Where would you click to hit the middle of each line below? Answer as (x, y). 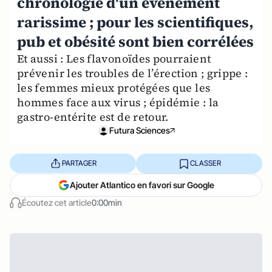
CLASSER (205, 163)
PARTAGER (79, 163)
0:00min (107, 202)
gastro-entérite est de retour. (93, 117)
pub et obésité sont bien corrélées (135, 41)
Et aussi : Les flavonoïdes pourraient (114, 58)
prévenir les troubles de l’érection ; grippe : (133, 73)
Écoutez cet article (57, 202)
